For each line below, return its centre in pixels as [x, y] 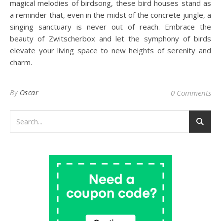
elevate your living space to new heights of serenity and [110, 50]
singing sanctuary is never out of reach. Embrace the [110, 27]
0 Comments [191, 93]
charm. [21, 62]
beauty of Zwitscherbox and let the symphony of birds [110, 38]
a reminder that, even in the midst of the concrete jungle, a [110, 15]
